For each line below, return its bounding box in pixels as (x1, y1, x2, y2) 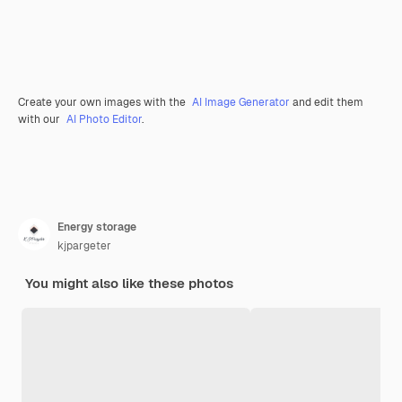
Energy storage (57, 219, 136, 234)
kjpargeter (57, 238, 111, 253)
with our (18, 111, 63, 127)
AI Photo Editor (66, 111, 142, 127)
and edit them (290, 94, 363, 109)
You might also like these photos (25, 274, 233, 292)
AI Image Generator (192, 94, 290, 109)
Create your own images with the (18, 94, 188, 109)
